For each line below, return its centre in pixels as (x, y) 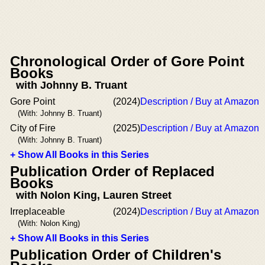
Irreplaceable (38, 211)
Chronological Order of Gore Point (127, 61)
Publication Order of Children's (116, 254)
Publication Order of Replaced (112, 171)
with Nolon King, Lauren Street (94, 195)
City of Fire (33, 128)
